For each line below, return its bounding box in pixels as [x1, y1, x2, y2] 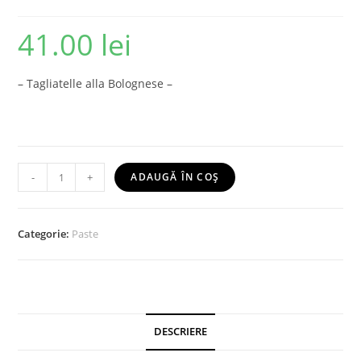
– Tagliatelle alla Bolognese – [18, 76, 173, 92]
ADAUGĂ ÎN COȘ [131, 170, 219, 185]
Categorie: [18, 226, 73, 242]
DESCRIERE [154, 325, 207, 339]
